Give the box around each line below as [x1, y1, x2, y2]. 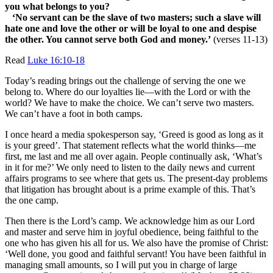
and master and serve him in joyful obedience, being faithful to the [5, 226, 258, 237]
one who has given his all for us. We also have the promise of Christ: [5, 237, 268, 248]
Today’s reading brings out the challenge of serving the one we [5, 75, 246, 86]
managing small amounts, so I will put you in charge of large [5, 259, 237, 270]
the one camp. [5, 194, 58, 205]
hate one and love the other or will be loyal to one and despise [5, 23, 257, 34]
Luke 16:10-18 [27, 54, 85, 65]
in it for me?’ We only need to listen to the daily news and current [5, 161, 255, 172]
